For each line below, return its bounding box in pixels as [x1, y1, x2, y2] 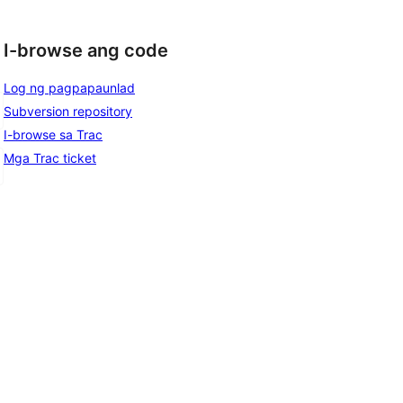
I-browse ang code [4, 40, 168, 62]
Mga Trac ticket [4, 149, 96, 166]
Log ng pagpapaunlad [4, 79, 135, 95]
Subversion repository [4, 103, 132, 119]
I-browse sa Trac [4, 126, 103, 142]
